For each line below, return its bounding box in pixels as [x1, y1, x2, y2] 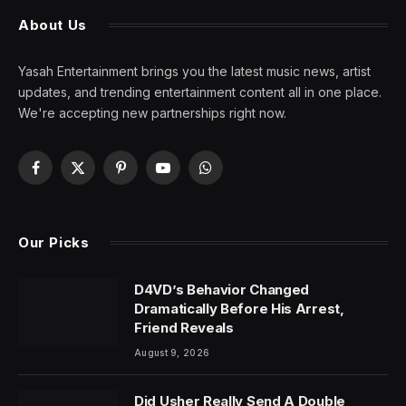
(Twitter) [76, 187, 128, 203]
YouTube [161, 168, 216, 184]
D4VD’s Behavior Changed [134, 280, 310, 298]
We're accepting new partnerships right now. [18, 104, 286, 121]
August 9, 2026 [134, 346, 210, 358]
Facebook [34, 168, 96, 184]
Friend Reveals [134, 318, 234, 336]
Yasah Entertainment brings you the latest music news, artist [18, 63, 371, 79]
